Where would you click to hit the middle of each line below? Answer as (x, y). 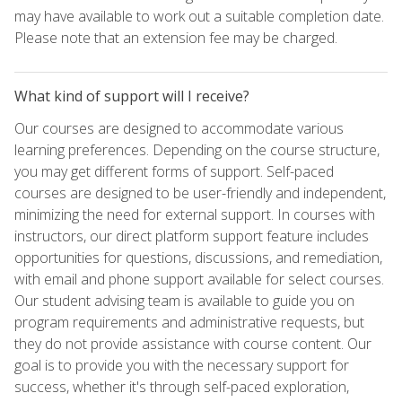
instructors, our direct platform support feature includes (192, 236)
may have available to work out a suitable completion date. (199, 16)
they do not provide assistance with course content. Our (193, 343)
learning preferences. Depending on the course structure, (197, 149)
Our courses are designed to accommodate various (179, 128)
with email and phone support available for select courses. (199, 279)
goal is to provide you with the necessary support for (182, 365)
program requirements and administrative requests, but (189, 322)
